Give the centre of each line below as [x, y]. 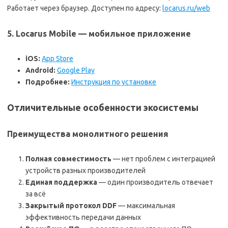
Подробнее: [48, 82]
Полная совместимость [68, 159]
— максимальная [146, 206]
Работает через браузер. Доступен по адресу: [85, 8]
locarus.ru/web [186, 8]
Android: [40, 70]
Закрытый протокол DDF [71, 206]
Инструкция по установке [114, 82]
